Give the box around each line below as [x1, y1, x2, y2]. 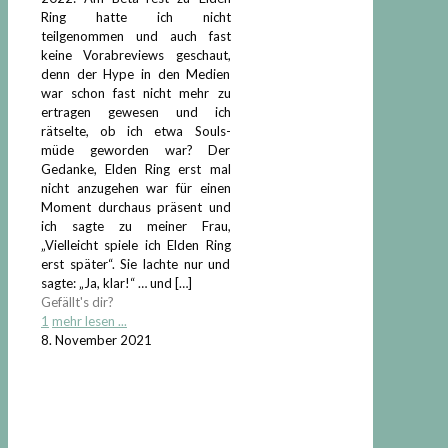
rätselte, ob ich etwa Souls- [41, 122, 231, 139]
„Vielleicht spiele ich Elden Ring [41, 236, 231, 253]
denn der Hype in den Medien [41, 65, 231, 82]
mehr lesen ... [52, 312, 127, 329]
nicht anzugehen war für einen [41, 179, 231, 196]
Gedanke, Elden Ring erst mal [41, 160, 231, 177]
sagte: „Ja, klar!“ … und [41, 274, 172, 291]
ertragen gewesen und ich [41, 103, 231, 120]
